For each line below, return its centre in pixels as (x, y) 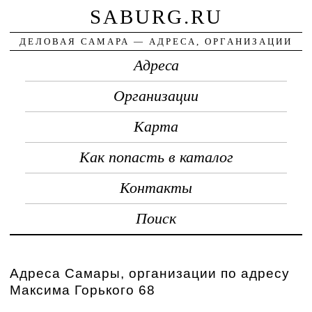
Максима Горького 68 (83, 290)
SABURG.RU (156, 16)
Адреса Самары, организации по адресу (150, 273)
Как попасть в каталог (156, 157)
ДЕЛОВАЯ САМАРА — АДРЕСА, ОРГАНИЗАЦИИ (156, 41)
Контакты (156, 188)
